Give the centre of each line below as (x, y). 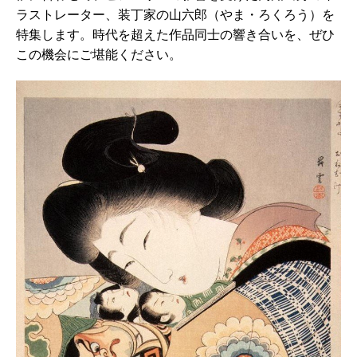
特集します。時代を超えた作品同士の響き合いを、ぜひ (175, 35)
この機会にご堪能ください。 (99, 55)
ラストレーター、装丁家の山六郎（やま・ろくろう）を (175, 15)
